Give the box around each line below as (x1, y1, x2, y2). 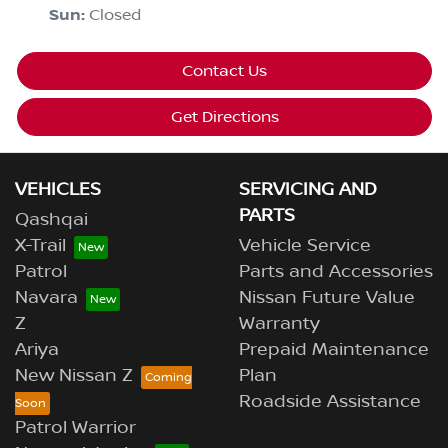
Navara (15, 287, 78, 310)
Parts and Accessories (239, 261, 433, 284)
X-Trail (15, 235, 66, 258)
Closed (89, 6, 141, 25)
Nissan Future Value (239, 287, 415, 310)
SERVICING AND (239, 179, 377, 202)
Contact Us (182, 62, 267, 81)
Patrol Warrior (15, 417, 136, 440)
